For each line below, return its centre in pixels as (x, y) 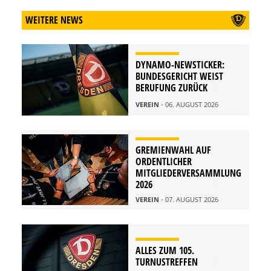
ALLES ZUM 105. (165, 250)
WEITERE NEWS (54, 20)
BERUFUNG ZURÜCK (171, 87)
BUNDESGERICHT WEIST (179, 76)
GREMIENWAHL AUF (173, 150)
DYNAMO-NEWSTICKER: (180, 64)
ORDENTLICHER (164, 161)
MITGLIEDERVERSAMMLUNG (188, 173)
